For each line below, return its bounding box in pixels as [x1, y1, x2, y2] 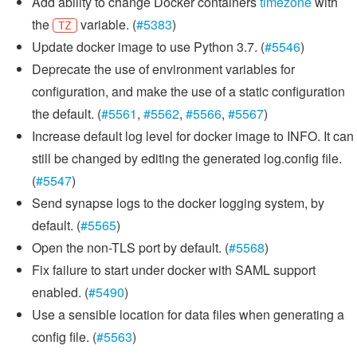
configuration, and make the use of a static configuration [32, 81, 345, 100]
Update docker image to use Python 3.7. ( [32, 37, 265, 56]
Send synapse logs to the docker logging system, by [32, 193, 324, 212]
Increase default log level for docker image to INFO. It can [32, 126, 354, 145]
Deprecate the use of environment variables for [32, 59, 295, 78]
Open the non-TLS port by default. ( [32, 237, 229, 257]
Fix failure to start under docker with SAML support [32, 260, 316, 279]
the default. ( [32, 104, 101, 123]
